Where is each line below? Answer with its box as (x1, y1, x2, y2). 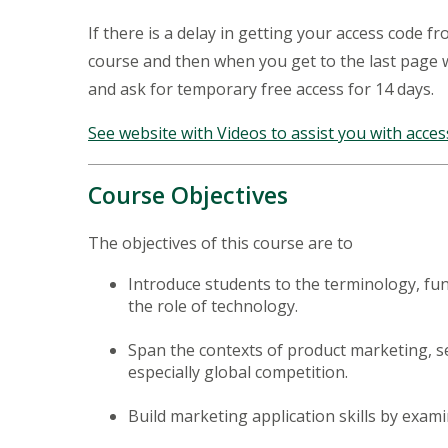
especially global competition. (128, 360, 348, 383)
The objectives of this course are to (88, 231, 353, 254)
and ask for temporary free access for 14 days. (88, 77, 438, 100)
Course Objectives (88, 178, 288, 211)
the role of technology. (128, 294, 302, 317)
